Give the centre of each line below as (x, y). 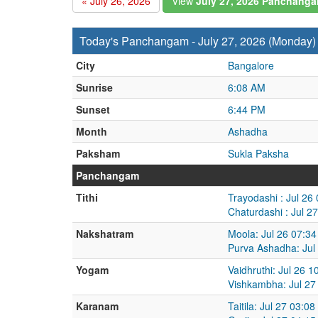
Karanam (97, 306)
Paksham (98, 153)
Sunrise (94, 87)
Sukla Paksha (258, 153)
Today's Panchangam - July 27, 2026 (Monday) (198, 41)
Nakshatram (105, 234)
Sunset (93, 109)
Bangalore (251, 65)
